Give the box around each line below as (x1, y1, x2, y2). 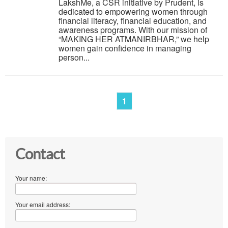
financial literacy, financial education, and (59, 14, 207, 26)
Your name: (15, 173, 47, 182)
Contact (15, 146, 65, 162)
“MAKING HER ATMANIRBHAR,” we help (59, 33, 209, 45)
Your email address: (15, 199, 70, 209)
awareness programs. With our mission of (59, 23, 207, 36)
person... (59, 51, 90, 63)
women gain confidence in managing (59, 42, 191, 54)
